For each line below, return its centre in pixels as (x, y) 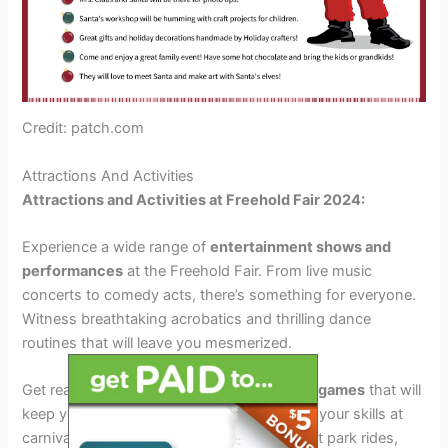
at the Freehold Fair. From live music (248, 270)
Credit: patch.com (83, 128)
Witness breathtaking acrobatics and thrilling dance (197, 318)
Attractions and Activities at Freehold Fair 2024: (194, 199)
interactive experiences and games (240, 390)
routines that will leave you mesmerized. (157, 342)
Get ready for (69, 390)
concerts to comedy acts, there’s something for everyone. (219, 294)
